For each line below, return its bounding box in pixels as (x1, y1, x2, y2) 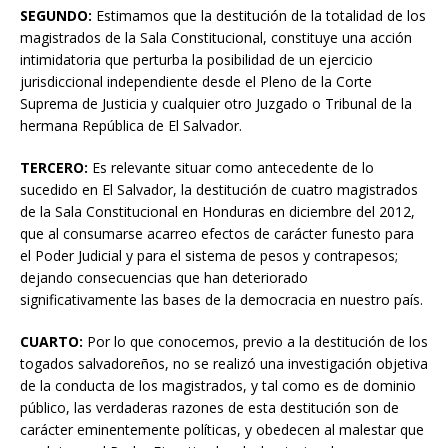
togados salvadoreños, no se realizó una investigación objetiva (20, 353, 428, 373)
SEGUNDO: (20, 5, 92, 25)
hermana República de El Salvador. (20, 115, 242, 135)
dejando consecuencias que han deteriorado (20, 267, 308, 287)
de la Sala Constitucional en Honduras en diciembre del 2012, (20, 201, 415, 221)
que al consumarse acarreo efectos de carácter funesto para (20, 223, 414, 243)
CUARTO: (20, 331, 83, 351)
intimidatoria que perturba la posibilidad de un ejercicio (20, 49, 373, 69)
